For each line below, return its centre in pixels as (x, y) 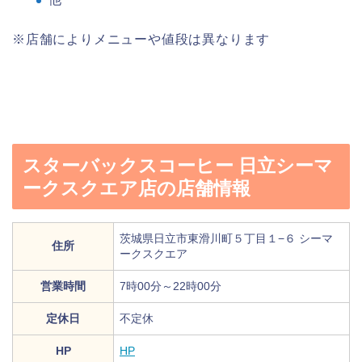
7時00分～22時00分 (170, 286)
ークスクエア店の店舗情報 (137, 188)
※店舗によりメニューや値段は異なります (141, 40)
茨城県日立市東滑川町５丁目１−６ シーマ (226, 238)
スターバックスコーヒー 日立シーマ (178, 165)
